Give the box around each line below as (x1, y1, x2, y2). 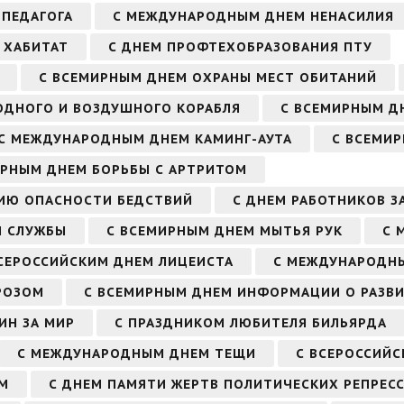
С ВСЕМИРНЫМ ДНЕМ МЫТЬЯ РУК (106, 222, 343, 239)
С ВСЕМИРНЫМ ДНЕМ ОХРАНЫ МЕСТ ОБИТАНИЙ (39, 69, 377, 86)
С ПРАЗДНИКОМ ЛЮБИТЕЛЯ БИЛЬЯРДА (115, 314, 387, 331)
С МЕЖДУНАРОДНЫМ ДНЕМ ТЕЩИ (17, 344, 256, 362)
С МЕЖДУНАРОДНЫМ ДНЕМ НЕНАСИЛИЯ (113, 7, 394, 24)
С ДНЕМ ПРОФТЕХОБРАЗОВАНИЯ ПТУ (108, 38, 372, 55)
